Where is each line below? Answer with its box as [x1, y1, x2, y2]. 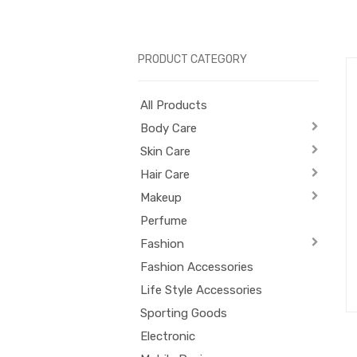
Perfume [139, 213, 187, 228]
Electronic [139, 328, 195, 343]
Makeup [139, 190, 182, 205]
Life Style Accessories [139, 282, 262, 297]
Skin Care [139, 143, 190, 159]
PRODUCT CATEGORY [137, 52, 247, 66]
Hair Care [139, 167, 190, 182]
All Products [139, 97, 207, 112]
